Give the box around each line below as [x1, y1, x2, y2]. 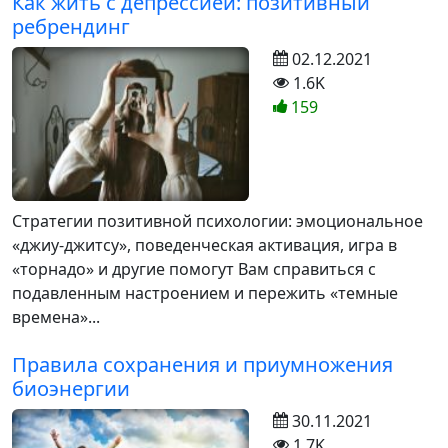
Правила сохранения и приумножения [12, 350, 393, 378]
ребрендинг [12, 12, 130, 40]
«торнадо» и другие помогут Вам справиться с [12, 257, 376, 280]
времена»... [12, 305, 100, 328]
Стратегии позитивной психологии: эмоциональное [12, 209, 423, 232]
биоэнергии [12, 374, 130, 402]
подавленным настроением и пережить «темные [12, 281, 398, 304]
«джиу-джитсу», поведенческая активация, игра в [12, 233, 397, 256]
